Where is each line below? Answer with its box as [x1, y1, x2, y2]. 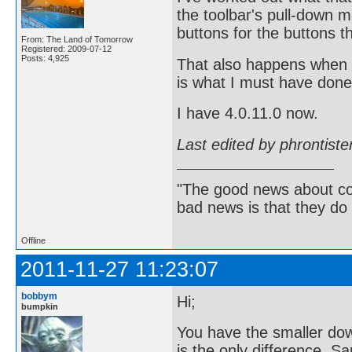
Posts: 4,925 [21, 53, 69, 64]
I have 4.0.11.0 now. [177, 104, 318, 122]
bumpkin [21, 302, 58, 312]
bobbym [21, 291, 57, 302]
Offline [21, 236, 46, 246]
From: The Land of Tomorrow [21, 35, 133, 45]
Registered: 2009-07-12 [21, 44, 112, 54]
